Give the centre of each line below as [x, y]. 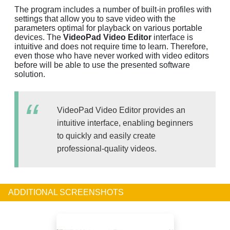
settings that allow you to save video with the [95, 18]
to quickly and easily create [106, 136]
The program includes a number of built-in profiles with [113, 9]
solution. [30, 74]
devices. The [39, 37]
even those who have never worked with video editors [112, 55]
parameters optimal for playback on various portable [108, 28]
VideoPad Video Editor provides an [121, 110]
